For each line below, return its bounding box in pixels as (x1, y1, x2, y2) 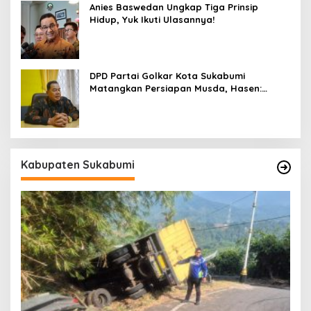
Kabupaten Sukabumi (21, 158, 135, 172)
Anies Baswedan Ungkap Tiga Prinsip (90, 1, 258, 13)
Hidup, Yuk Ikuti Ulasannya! (90, 14, 217, 26)
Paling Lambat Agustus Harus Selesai (90, 95, 265, 107)
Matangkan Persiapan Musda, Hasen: (90, 83, 262, 94)
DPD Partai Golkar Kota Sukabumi (90, 70, 245, 82)
